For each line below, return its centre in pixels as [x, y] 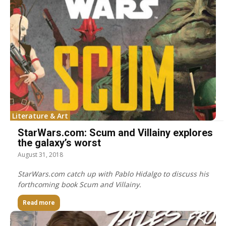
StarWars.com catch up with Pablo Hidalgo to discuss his [113, 174]
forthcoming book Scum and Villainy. [79, 184]
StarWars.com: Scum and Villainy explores [115, 132]
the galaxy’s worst [59, 143]
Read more [39, 203]
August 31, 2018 [40, 154]
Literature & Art [40, 116]
